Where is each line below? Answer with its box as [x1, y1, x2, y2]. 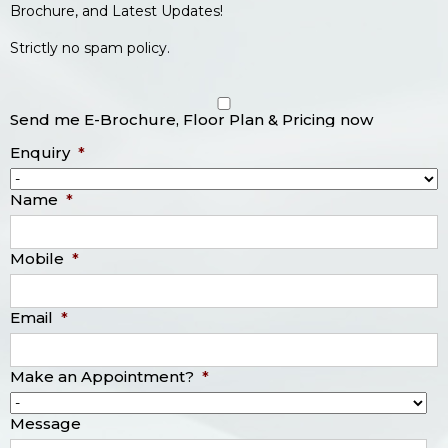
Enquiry [10, 142, 70, 162]
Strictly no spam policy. [10, 38, 170, 57]
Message [10, 413, 81, 433]
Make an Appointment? [10, 366, 194, 386]
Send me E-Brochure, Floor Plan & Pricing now [10, 109, 373, 129]
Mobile [10, 248, 64, 268]
